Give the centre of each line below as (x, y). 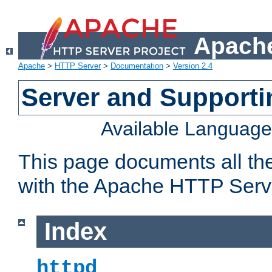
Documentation (137, 66)
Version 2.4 (193, 66)
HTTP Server (78, 66)
